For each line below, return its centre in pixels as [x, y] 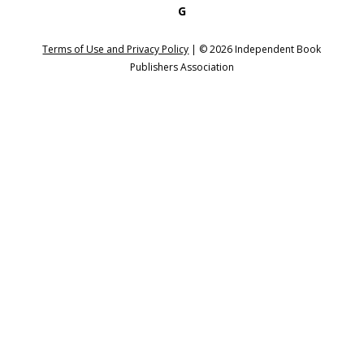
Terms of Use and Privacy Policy [116, 50]
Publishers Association [182, 67]
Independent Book [277, 50]
